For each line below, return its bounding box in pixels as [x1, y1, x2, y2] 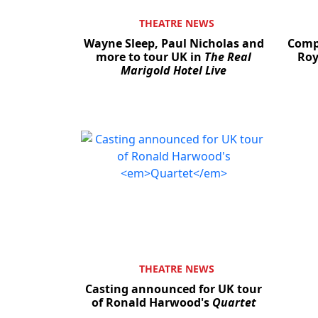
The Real [204, 49, 251, 65]
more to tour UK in [96, 49, 204, 65]
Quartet [212, 294, 256, 310]
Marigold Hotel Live [121, 62, 226, 79]
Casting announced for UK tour [85, 280, 262, 297]
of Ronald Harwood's [91, 294, 212, 310]
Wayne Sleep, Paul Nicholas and [83, 35, 264, 52]
